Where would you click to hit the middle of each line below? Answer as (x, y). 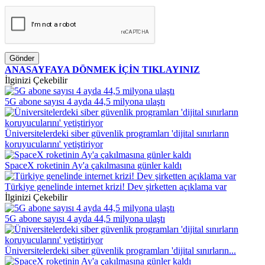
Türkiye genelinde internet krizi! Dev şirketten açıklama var (116, 187)
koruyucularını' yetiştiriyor (54, 144)
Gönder (22, 59)
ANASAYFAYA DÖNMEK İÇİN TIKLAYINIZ (102, 70)
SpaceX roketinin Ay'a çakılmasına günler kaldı (93, 166)
